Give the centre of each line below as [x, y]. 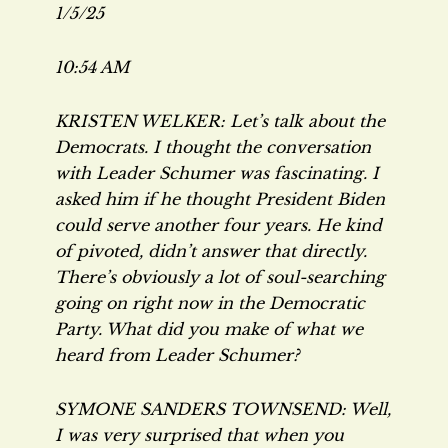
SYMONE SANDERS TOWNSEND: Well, [223, 409]
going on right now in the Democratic [210, 303]
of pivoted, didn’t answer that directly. [211, 251]
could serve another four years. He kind [218, 225]
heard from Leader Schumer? [177, 355]
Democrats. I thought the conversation [213, 147]
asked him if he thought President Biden [220, 199]
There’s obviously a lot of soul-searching [220, 277]
